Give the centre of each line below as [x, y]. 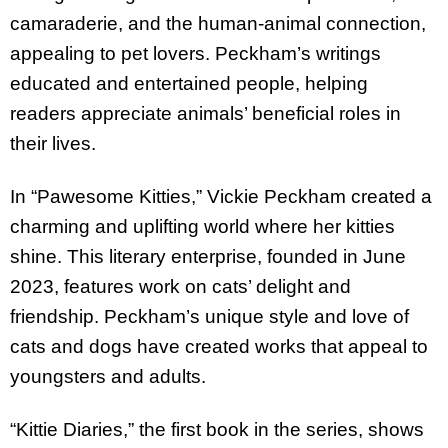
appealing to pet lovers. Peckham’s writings [195, 54]
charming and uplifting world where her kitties [202, 226]
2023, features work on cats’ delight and [180, 286]
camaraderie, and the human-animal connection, [218, 24]
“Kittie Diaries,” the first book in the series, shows [217, 429]
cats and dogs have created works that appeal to [219, 346]
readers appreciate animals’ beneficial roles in [205, 114]
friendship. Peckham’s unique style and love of [209, 316]
